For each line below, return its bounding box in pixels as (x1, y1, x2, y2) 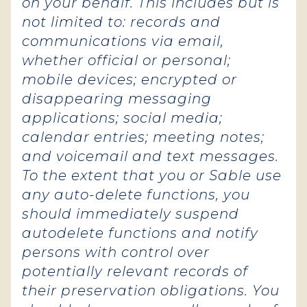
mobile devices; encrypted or (22, 71, 237, 88)
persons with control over (22, 244, 210, 260)
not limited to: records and (22, 14, 221, 30)
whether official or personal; (22, 52, 231, 69)
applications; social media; (22, 110, 223, 126)
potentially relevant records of (22, 263, 248, 280)
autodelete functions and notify (22, 225, 258, 241)
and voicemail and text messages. (22, 148, 279, 164)
